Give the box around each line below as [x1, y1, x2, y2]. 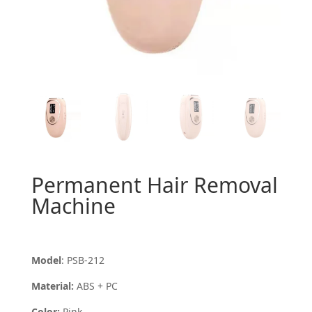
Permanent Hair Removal [31, 170, 278, 199]
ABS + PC [76, 279, 118, 292]
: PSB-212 [61, 253, 104, 267]
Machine [31, 191, 116, 220]
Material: [31, 279, 77, 292]
